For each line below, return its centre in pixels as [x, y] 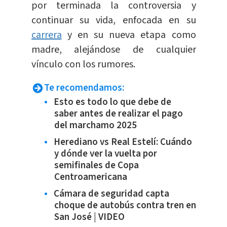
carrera [46, 35]
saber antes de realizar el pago [118, 114]
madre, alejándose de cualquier [113, 50]
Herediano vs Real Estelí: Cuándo [123, 142]
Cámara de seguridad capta [111, 194]
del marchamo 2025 [95, 126]
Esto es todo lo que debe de [112, 102]
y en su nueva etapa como [129, 35]
